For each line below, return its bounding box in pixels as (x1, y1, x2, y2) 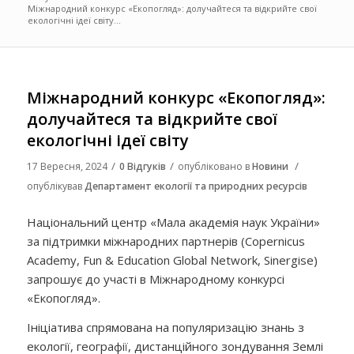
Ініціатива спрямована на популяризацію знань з (26, 318, 304, 335)
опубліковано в (177, 160, 252, 173)
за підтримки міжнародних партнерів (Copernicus (26, 232, 305, 249)
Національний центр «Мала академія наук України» (26, 213, 320, 230)
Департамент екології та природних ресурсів (84, 179, 307, 193)
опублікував (26, 179, 85, 193)
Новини (251, 160, 288, 173)
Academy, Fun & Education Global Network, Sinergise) (26, 251, 318, 268)
